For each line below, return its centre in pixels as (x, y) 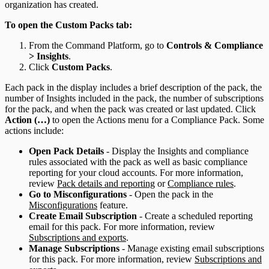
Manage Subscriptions (74, 248)
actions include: (34, 130)
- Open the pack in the (170, 194)
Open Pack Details (66, 151)
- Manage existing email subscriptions (192, 248)
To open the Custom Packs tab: (68, 25)
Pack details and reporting (106, 183)
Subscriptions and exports (77, 237)
